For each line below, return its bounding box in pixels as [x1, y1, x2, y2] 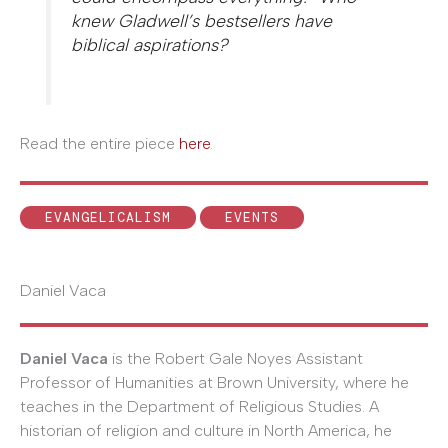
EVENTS [225, 209, 279, 227]
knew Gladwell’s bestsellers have [71, 9, 333, 31]
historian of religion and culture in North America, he [20, 421, 392, 441]
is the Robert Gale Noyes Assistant [108, 349, 363, 369]
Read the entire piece [20, 133, 179, 153]
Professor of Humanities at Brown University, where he [20, 373, 409, 393]
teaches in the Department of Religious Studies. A [20, 397, 379, 417]
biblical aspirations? [71, 33, 229, 55]
